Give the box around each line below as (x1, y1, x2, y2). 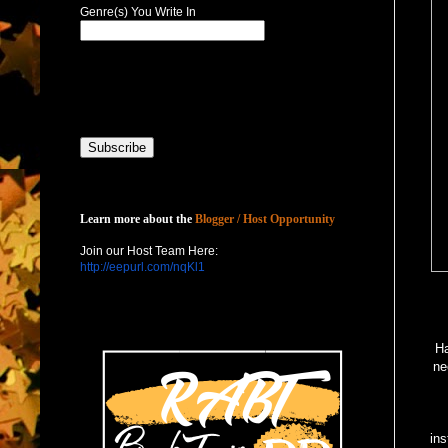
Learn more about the (80, 211, 195, 226)
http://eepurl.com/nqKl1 (80, 259, 205, 274)
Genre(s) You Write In (80, 4, 196, 19)
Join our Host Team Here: (80, 243, 218, 258)
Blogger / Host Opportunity (195, 211, 335, 226)
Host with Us (80, 187, 148, 200)
